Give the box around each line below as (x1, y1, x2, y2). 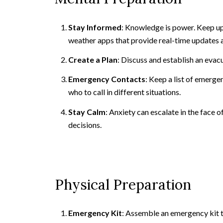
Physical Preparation (55, 175, 191, 194)
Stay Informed (68, 22, 121, 32)
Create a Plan (68, 54, 117, 64)
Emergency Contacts (68, 74, 145, 84)
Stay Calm (68, 107, 106, 116)
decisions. (68, 119, 102, 129)
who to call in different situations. (68, 87, 181, 97)
